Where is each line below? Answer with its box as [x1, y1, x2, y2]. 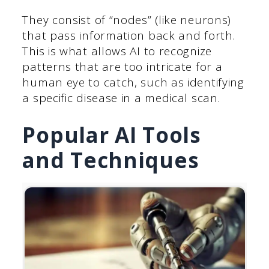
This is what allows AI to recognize [22, 43, 212, 59]
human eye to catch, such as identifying [22, 74, 244, 90]
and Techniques [22, 146, 199, 175]
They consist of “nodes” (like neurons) [22, 11, 232, 28]
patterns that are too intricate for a [22, 58, 223, 74]
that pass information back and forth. [22, 27, 235, 43]
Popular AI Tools [22, 121, 201, 150]
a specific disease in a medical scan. [22, 89, 220, 106]
